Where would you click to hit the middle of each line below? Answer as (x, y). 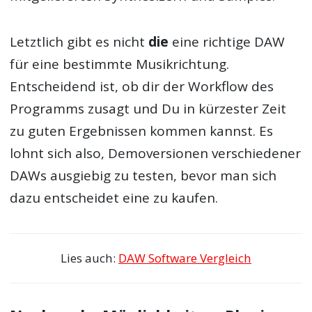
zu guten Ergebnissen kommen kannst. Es (142, 131)
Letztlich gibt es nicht (79, 42)
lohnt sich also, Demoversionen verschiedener (156, 154)
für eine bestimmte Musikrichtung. (120, 64)
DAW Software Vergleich (185, 258)
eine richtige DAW (229, 42)
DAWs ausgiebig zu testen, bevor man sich (143, 176)
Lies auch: (89, 258)
